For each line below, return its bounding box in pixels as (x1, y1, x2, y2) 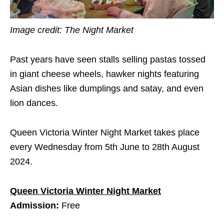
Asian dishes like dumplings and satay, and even (10, 83, 203, 93)
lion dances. (10, 97, 58, 108)
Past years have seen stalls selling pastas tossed (10, 54, 205, 64)
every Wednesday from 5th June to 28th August (10, 141, 199, 152)
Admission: (10, 200, 61, 210)
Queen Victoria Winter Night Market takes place (10, 127, 199, 137)
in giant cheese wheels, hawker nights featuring (10, 68, 199, 79)
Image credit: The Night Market (10, 24, 183, 35)
